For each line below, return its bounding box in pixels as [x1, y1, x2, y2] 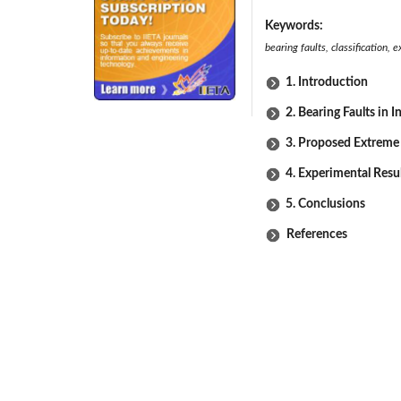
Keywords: [265, 20, 326, 32]
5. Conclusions [286, 198, 365, 210]
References [281, 228, 347, 241]
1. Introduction [286, 76, 368, 89]
